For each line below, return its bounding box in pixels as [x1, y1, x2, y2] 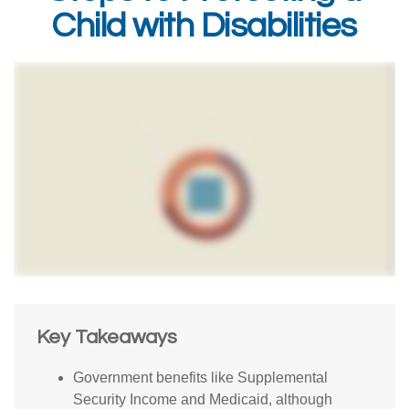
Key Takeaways [37, 327, 177, 349]
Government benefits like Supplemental [73, 370, 328, 386]
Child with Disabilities [52, 8, 357, 44]
